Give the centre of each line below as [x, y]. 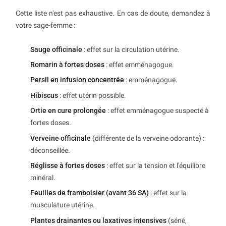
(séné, [177, 220]
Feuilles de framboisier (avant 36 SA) [90, 193]
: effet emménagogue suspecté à [157, 111]
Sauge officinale [56, 49]
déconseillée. [50, 150]
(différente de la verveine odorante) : [148, 138]
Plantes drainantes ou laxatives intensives [98, 220]
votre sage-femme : [45, 25]
